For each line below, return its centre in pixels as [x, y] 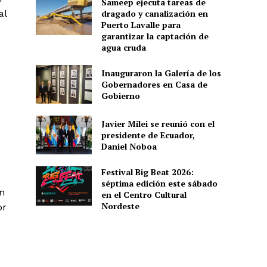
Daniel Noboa [129, 147]
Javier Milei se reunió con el [158, 124]
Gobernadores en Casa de [154, 84]
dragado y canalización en [154, 13]
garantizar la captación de [155, 36]
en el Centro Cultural [144, 195]
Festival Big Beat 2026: [147, 172]
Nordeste [120, 206]
